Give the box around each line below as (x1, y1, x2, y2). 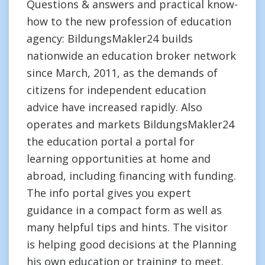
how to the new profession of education (27, 14, 231, 28)
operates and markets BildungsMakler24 (27, 117, 234, 131)
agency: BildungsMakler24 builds (27, 31, 193, 46)
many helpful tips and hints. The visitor (27, 220, 228, 234)
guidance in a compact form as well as (27, 203, 222, 217)
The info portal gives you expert (27, 186, 191, 200)
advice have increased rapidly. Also (27, 100, 202, 114)
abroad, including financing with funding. (27, 169, 236, 183)
